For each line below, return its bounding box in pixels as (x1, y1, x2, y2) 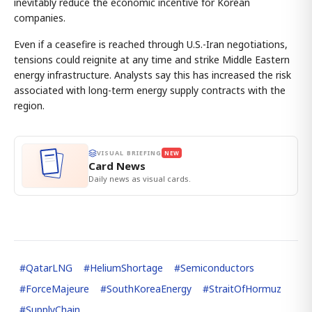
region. (14, 99, 45, 113)
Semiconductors (180, 261, 254, 275)
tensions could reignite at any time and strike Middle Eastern (14, 53, 290, 67)
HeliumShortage (90, 261, 163, 275)
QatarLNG (26, 261, 72, 275)
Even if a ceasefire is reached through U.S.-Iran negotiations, (14, 38, 288, 52)
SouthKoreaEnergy (107, 282, 192, 296)
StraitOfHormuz (209, 282, 281, 296)
